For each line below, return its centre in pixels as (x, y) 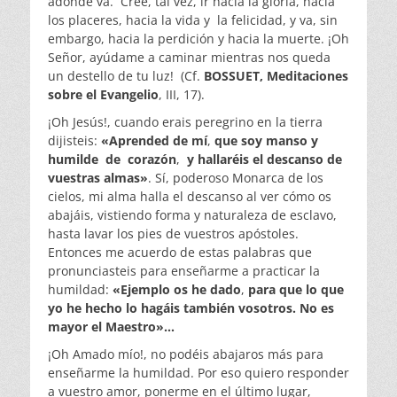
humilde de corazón (112, 160)
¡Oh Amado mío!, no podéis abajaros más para (186, 354)
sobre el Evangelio (103, 95)
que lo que (311, 290)
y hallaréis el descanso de (265, 160)
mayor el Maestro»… (111, 327)
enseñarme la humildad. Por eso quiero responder (198, 373)
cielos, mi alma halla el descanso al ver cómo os (190, 197)
